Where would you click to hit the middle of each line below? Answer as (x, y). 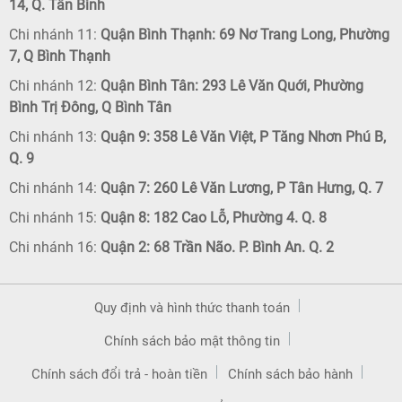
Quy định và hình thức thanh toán (192, 307)
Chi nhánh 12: (53, 85)
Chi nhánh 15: (55, 217)
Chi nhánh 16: (55, 247)
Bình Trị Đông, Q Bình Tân (90, 107)
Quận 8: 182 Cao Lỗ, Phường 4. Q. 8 (214, 217)
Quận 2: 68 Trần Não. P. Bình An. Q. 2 (217, 247)
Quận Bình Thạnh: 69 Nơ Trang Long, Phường (243, 34)
